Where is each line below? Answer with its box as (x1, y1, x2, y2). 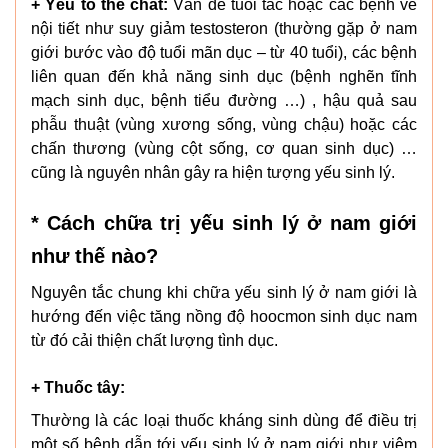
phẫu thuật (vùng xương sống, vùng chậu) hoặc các (31, 116, 417, 134)
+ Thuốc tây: (31, 379, 125, 397)
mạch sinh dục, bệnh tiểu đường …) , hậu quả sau (31, 92, 417, 110)
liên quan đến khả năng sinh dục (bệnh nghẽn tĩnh (31, 68, 417, 86)
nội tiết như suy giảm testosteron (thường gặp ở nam (31, 20, 417, 38)
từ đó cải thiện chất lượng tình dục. (31, 332, 278, 350)
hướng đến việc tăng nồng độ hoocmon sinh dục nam (31, 308, 417, 326)
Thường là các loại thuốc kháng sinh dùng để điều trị (31, 412, 417, 430)
